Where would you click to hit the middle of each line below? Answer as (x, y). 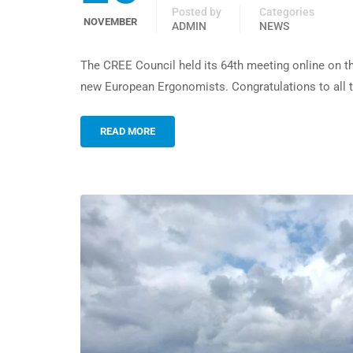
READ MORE (128, 132)
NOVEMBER (110, 22)
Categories (287, 12)
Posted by (197, 12)
